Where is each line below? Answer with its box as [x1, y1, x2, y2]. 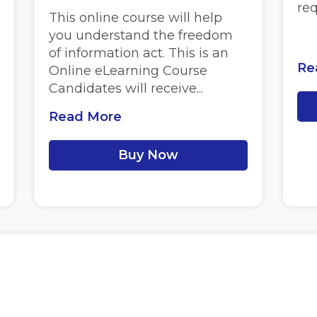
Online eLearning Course [49, 63, 208, 79]
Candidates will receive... [49, 81, 204, 96]
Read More [49, 109, 122, 125]
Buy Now [118, 147, 179, 163]
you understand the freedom [49, 28, 234, 43]
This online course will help [49, 10, 223, 25]
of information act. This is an [49, 45, 229, 61]
